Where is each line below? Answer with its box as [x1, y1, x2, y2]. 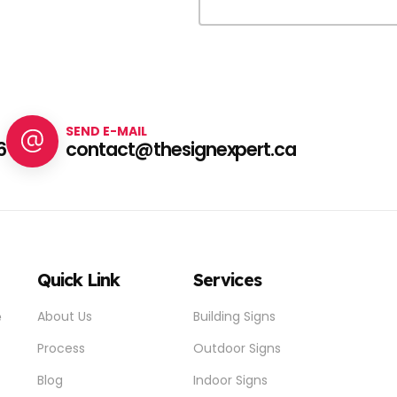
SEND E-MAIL [66, 122, 148, 141]
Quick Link [37, 268, 121, 291]
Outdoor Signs [193, 339, 282, 358]
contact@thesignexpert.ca [66, 136, 297, 163]
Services [193, 268, 261, 291]
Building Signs [193, 307, 276, 326]
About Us [37, 307, 93, 326]
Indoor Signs [193, 371, 269, 390]
